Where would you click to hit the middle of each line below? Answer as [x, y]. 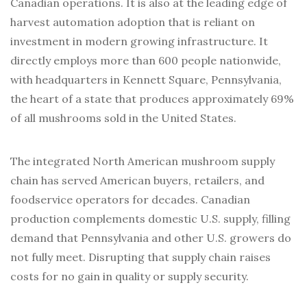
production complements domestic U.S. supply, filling [150, 219]
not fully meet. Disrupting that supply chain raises [140, 257]
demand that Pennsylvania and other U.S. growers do [151, 238]
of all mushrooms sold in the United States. [123, 118]
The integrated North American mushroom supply [143, 161]
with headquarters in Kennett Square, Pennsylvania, [146, 80]
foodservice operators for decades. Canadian [130, 200]
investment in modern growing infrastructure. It [139, 41]
